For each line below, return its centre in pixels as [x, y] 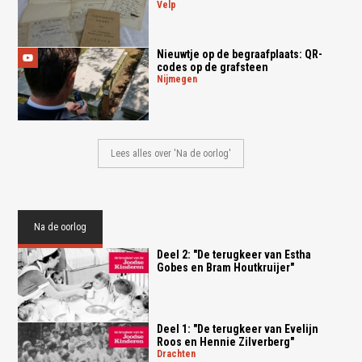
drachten [179, 354]
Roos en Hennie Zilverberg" [225, 341]
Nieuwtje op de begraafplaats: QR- [239, 54]
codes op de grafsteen [212, 67]
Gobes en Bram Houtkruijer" [225, 268]
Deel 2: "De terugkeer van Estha [234, 255]
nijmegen [180, 79]
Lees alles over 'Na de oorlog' [171, 154]
